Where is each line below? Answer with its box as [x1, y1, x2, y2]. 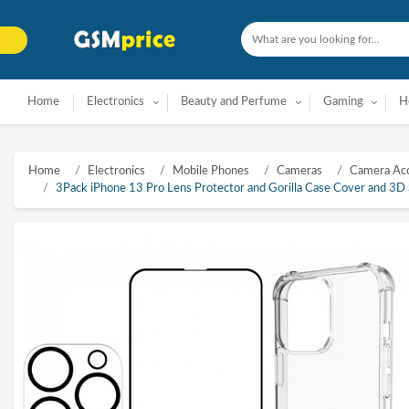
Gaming [322, 96, 363, 108]
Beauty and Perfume [180, 96, 287, 108]
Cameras [277, 165, 322, 177]
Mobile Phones [173, 165, 249, 177]
